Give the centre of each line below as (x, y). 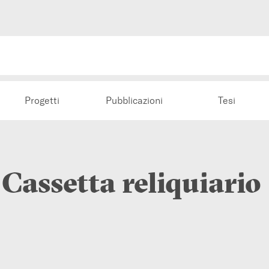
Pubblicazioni (134, 100)
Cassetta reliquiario (131, 183)
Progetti (42, 100)
